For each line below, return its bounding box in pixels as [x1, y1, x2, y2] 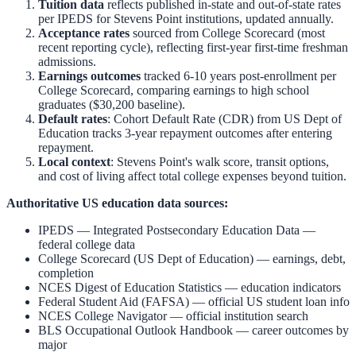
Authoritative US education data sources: [6, 195, 228, 210]
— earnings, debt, [253, 251, 346, 265]
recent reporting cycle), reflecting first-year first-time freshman [38, 40, 348, 54]
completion [38, 265, 94, 280]
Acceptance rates [38, 25, 130, 40]
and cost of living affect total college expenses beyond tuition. [38, 168, 346, 183]
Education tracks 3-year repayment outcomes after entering [38, 126, 332, 140]
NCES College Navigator [38, 308, 167, 323]
